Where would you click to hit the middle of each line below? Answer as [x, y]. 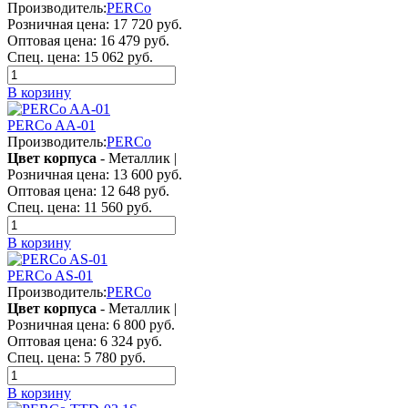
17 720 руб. [146, 24]
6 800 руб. [142, 324]
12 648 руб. [133, 190]
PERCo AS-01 [50, 275]
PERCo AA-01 [51, 125]
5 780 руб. [113, 357]
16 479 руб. [133, 40]
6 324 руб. [129, 341]
